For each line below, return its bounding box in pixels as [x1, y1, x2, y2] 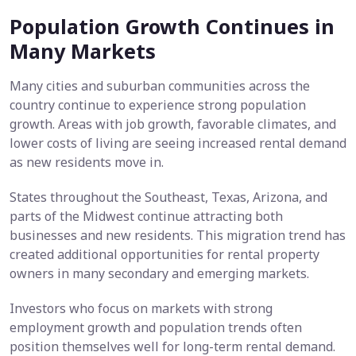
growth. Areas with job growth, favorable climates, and [10, 115, 336, 133]
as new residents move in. [10, 153, 164, 172]
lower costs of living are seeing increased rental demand [10, 134, 346, 153]
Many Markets [10, 37, 156, 65]
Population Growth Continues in [10, 13, 335, 41]
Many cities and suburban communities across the [10, 77, 310, 95]
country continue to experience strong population [10, 96, 306, 114]
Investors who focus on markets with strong [10, 300, 273, 318]
